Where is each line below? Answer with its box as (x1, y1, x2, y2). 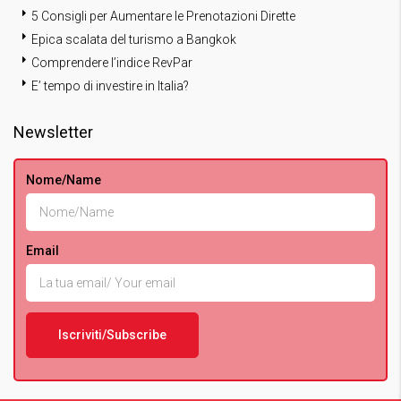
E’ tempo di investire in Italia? (31, 78, 189, 93)
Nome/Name (26, 172, 101, 187)
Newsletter (13, 122, 93, 141)
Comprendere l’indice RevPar (31, 55, 192, 70)
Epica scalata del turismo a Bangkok (31, 31, 236, 47)
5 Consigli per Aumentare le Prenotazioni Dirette (31, 8, 295, 23)
